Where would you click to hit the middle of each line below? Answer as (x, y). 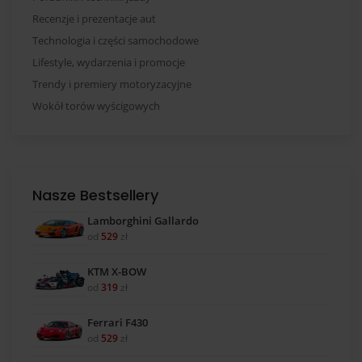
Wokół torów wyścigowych (96, 106)
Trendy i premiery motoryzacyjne (112, 84)
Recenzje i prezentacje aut (94, 19)
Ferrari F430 (118, 322)
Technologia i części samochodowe (116, 40)
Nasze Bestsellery (95, 195)
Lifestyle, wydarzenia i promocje (109, 62)
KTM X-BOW (117, 271)
